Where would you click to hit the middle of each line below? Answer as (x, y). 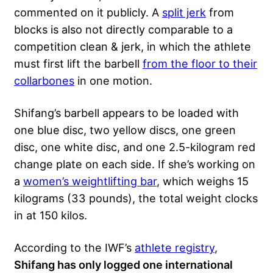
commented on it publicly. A (88, 12)
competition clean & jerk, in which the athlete (133, 46)
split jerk (184, 12)
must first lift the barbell (78, 63)
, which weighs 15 (203, 181)
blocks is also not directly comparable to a (123, 29)
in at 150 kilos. (52, 215)
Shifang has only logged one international (123, 264)
